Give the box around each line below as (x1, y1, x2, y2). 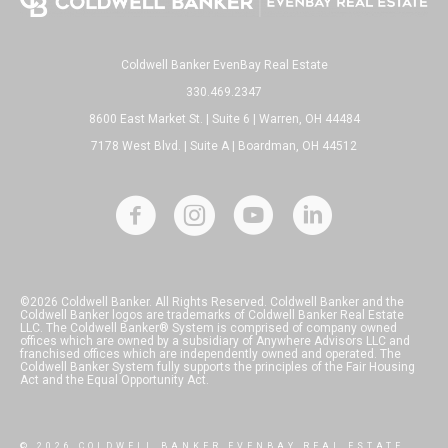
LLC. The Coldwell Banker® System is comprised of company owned (20, 320, 397, 335)
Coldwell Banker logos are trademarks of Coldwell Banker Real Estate (20, 307, 404, 322)
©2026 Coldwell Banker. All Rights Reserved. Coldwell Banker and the (20, 294, 404, 309)
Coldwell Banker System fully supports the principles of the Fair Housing (20, 359, 415, 374)
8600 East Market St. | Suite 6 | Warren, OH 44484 (88, 111, 360, 126)
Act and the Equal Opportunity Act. (20, 372, 209, 387)
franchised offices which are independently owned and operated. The (20, 346, 401, 361)
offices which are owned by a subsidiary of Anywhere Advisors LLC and (20, 333, 410, 348)
